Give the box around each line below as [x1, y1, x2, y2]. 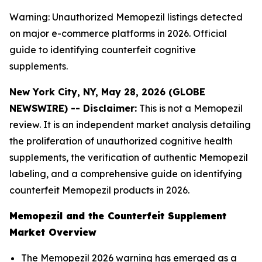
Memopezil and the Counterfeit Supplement [9, 210, 226, 222]
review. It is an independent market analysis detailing [9, 119, 251, 130]
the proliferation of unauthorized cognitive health [9, 135, 233, 147]
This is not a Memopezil [137, 102, 243, 114]
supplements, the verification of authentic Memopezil [9, 151, 248, 163]
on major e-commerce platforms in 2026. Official [9, 27, 227, 39]
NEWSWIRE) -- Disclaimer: [9, 102, 137, 114]
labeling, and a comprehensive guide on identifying [9, 168, 242, 180]
